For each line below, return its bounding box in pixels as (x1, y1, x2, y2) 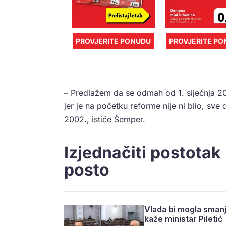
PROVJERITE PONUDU (76, 36, 151, 45)
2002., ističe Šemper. (64, 114, 145, 124)
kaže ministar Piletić (144, 213, 223, 224)
